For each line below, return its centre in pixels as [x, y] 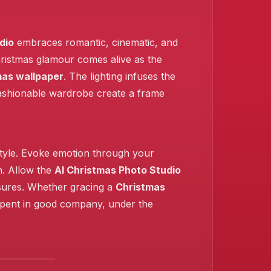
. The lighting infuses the [119, 76]
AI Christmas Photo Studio [118, 170]
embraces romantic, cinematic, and [96, 42]
